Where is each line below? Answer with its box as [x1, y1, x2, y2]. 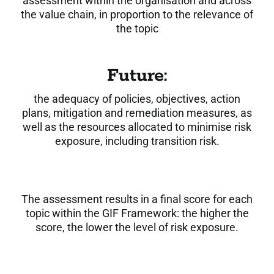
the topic [116, 22, 158, 35]
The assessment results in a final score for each [21, 193, 253, 206]
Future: [107, 64, 167, 88]
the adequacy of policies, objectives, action [34, 92, 240, 106]
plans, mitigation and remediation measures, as [22, 106, 252, 120]
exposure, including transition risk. [54, 135, 220, 148]
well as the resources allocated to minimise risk [23, 120, 251, 134]
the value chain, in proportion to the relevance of [21, 8, 253, 21]
